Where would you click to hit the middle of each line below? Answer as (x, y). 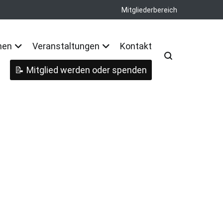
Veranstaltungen (66, 46)
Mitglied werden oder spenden (87, 70)
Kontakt (136, 46)
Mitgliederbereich (149, 10)
